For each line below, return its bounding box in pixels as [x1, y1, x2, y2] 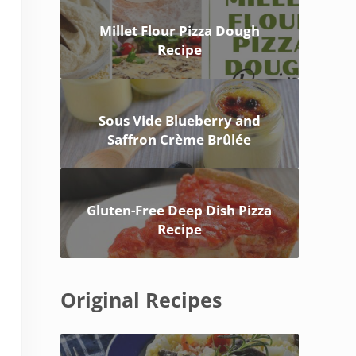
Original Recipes [60, 287, 222, 314]
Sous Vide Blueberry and [98, 111, 261, 130]
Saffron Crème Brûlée [107, 130, 252, 149]
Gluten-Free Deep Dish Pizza [87, 201, 273, 220]
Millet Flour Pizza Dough [99, 21, 260, 41]
